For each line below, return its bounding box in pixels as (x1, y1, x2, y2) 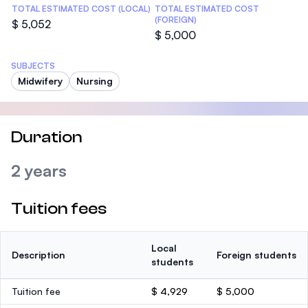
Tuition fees (11, 199, 107, 218)
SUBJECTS (11, 60, 55, 71)
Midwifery (18, 75, 63, 87)
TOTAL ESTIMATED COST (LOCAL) (12, 3, 151, 14)
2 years (11, 160, 67, 181)
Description (12, 249, 65, 261)
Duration (11, 128, 82, 146)
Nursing (76, 75, 113, 87)
